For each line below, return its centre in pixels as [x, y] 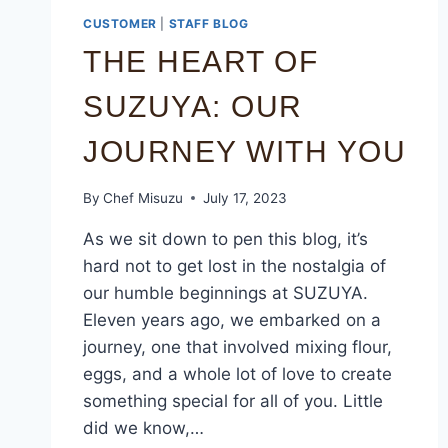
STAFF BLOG [208, 23]
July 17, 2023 [245, 197]
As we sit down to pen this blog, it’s [225, 238]
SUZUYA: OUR [193, 106]
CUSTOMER [120, 23]
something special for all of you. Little [233, 400]
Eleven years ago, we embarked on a [232, 319]
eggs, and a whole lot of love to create [237, 373]
